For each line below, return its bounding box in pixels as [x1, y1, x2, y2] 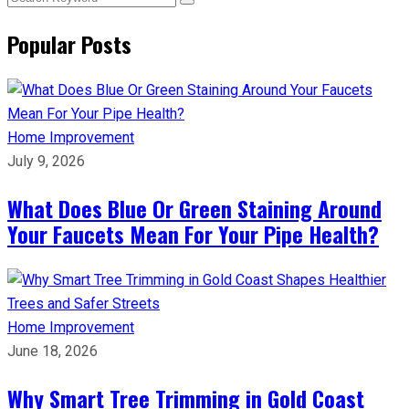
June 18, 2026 [7, 342, 98, 360]
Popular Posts [7, 27, 131, 60]
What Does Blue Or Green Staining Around [7, 192, 382, 225]
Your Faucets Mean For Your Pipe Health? [7, 217, 379, 250]
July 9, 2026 [7, 152, 85, 170]
